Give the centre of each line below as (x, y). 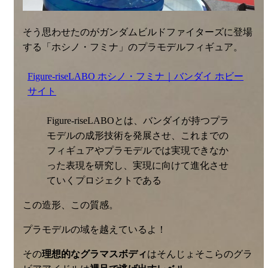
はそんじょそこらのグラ (200, 254)
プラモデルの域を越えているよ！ (95, 229)
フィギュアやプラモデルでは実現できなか (138, 150)
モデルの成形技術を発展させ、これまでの (138, 135)
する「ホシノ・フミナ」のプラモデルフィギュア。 (133, 47)
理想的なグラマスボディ (95, 254)
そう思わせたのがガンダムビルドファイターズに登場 (138, 32)
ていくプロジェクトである (104, 180)
